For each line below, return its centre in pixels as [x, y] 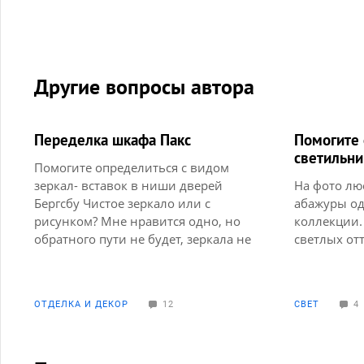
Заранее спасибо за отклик [114, 274]
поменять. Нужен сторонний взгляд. [143, 256]
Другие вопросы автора [144, 86]
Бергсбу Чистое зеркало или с [122, 203]
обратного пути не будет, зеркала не [143, 238]
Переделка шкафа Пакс [113, 139]
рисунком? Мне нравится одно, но [137, 221]
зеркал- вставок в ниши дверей [128, 185]
